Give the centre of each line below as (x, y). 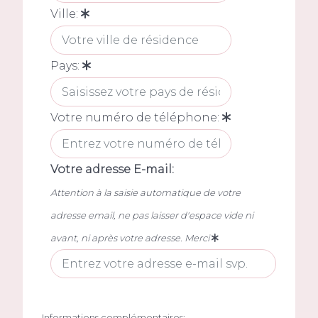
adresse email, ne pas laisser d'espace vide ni (152, 215)
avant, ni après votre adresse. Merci (130, 237)
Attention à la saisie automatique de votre (145, 192)
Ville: (65, 13)
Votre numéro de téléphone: (136, 117)
